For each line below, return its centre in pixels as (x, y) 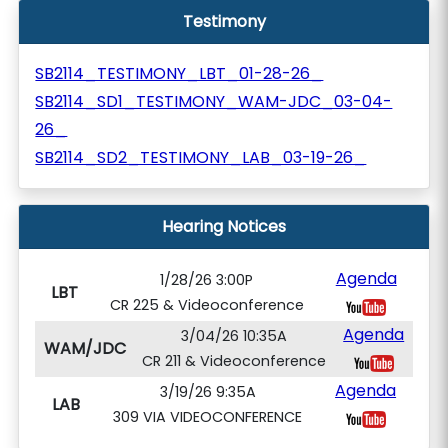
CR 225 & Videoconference (206, 305)
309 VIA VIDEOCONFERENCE (207, 417)
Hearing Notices (224, 226)
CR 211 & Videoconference (234, 361)
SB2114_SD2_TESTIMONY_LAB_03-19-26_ (201, 157)
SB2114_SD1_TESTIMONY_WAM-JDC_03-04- (214, 101)
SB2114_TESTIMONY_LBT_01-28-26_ (179, 73)
